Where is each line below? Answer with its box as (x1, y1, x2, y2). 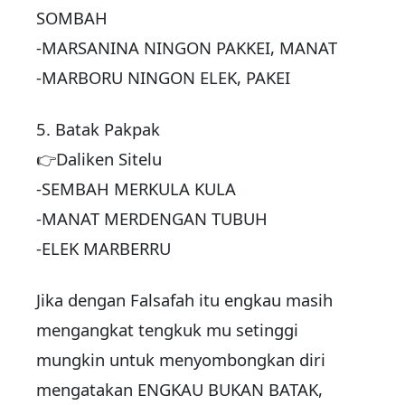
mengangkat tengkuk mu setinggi (36, 318, 298, 342)
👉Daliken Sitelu (36, 147, 162, 171)
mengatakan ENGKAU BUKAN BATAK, (36, 378, 323, 401)
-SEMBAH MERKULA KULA (36, 177, 236, 201)
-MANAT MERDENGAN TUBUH (36, 207, 268, 231)
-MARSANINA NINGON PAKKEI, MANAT (36, 36, 337, 60)
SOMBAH (36, 6, 108, 30)
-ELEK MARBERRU (36, 237, 171, 260)
